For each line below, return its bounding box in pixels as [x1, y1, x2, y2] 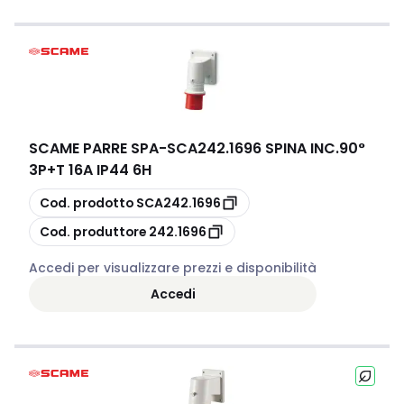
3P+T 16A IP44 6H [29, 160, 151, 180]
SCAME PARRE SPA [29, 138, 159, 159]
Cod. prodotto [40, 193, 133, 212]
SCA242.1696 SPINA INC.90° [167, 138, 365, 159]
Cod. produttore [40, 222, 146, 241]
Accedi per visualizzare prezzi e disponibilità [29, 259, 317, 277]
